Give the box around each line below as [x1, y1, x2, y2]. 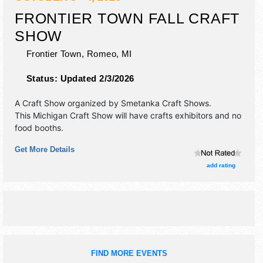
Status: [26, 73, 60, 83]
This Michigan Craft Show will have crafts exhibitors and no [15, 110, 241, 120]
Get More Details [15, 144, 75, 154]
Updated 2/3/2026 [60, 73, 134, 83]
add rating [206, 161, 235, 168]
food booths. [15, 122, 63, 133]
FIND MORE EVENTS [90, 248, 167, 258]
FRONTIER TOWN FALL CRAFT [15, 9, 240, 26]
